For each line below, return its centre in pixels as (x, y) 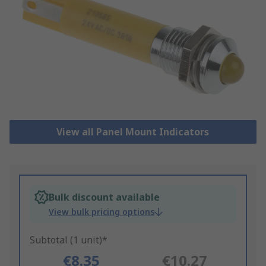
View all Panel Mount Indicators (133, 132)
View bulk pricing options (102, 212)
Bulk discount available (104, 197)
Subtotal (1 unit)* (69, 240)
